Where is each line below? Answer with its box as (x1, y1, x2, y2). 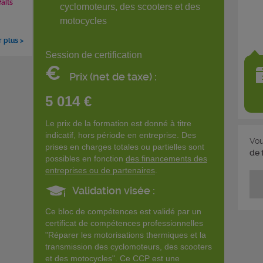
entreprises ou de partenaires (45, 166, 155, 175)
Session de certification (45, 50, 142, 60)
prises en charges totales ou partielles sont (45, 142, 204, 151)
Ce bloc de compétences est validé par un (45, 207, 201, 216)
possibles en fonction (45, 154, 126, 163)
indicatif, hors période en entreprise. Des (45, 130, 196, 140)
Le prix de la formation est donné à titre (45, 119, 191, 128)
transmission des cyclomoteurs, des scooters (45, 242, 212, 251)
